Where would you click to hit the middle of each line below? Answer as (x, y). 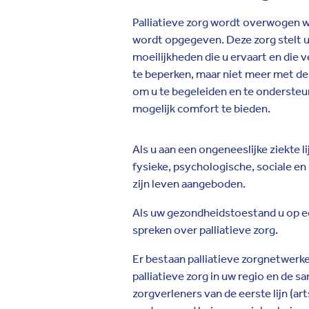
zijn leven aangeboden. (189, 183)
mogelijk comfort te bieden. (201, 108)
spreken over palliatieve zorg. (205, 230)
